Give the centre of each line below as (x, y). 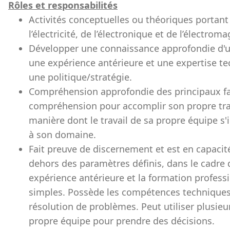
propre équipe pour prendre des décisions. (122, 221)
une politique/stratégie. (80, 77)
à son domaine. (62, 135)
